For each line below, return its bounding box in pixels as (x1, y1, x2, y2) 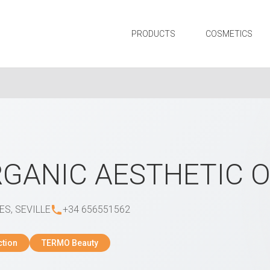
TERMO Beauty (42, 238, 98, 248)
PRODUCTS (131, 29, 175, 39)
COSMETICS (206, 29, 253, 39)
